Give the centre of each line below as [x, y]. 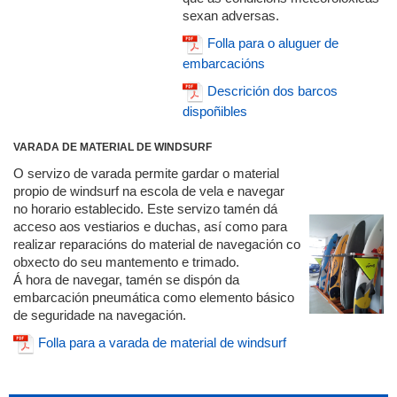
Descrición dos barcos [272, 90]
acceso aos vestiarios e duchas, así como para [150, 226]
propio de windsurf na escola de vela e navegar [149, 191]
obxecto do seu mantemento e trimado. [126, 262]
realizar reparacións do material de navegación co [157, 244]
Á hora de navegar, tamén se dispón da [126, 280]
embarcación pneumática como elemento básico [154, 297]
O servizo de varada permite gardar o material [146, 173]
